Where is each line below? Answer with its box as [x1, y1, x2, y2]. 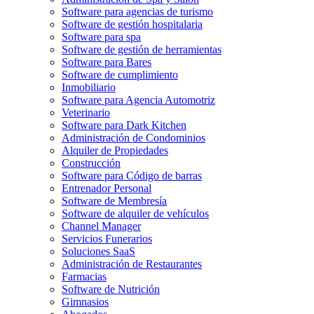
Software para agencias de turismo [62, 5, 213, 18]
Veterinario [62, 106, 110, 118]
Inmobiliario [62, 81, 116, 93]
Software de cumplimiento [62, 68, 178, 81]
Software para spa [62, 30, 141, 43]
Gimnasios [62, 295, 109, 308]
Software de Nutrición [62, 282, 160, 295]
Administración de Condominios [62, 131, 205, 144]
